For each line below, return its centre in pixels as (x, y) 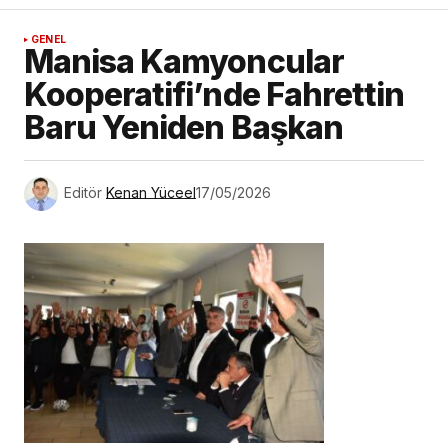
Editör (83, 192)
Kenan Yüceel (151, 192)
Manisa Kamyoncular (184, 61)
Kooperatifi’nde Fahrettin (214, 94)
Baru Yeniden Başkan (183, 127)
